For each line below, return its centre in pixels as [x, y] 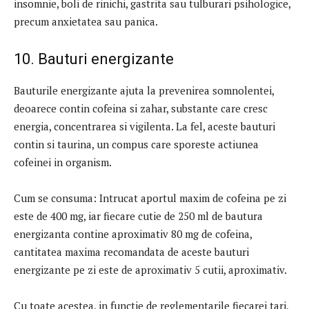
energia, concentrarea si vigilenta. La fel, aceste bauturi [144, 126]
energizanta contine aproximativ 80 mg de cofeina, [133, 233]
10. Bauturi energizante [94, 59]
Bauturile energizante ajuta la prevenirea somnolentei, [144, 90]
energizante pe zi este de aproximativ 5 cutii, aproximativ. [150, 269]
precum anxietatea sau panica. [86, 21]
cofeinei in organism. [63, 162]
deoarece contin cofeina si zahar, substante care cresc [141, 108]
